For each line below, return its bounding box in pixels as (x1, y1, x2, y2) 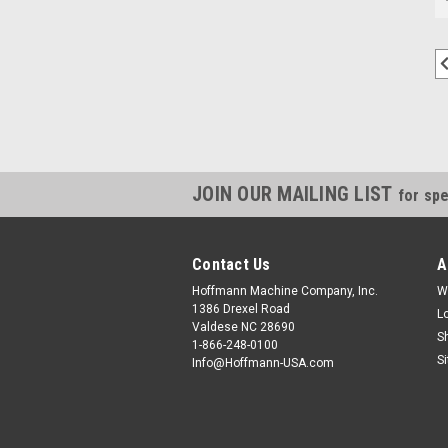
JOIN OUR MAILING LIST (192, 181, 398, 206)
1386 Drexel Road (192, 301, 290, 316)
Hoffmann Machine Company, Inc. (192, 283, 378, 298)
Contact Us (192, 254, 271, 274)
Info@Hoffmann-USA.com (192, 355, 334, 370)
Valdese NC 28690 (192, 319, 295, 334)
